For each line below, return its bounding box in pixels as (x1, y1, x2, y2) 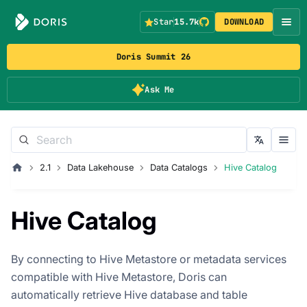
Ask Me (145, 84, 175, 95)
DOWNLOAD (224, 16, 265, 27)
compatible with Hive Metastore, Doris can (11, 269, 227, 284)
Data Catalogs (149, 162, 208, 173)
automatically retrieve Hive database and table (11, 287, 247, 302)
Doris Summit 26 (116, 51, 191, 62)
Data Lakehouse (66, 162, 134, 173)
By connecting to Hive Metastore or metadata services (11, 251, 286, 266)
